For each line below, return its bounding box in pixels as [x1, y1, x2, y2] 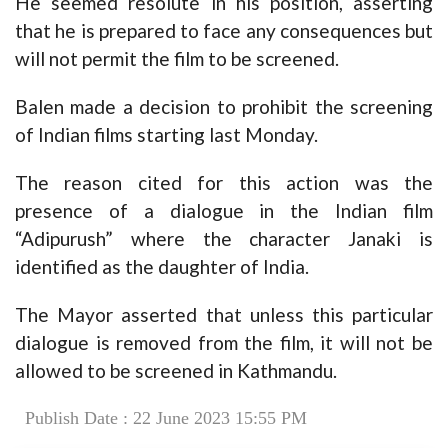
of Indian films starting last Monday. [15, 123, 318, 147]
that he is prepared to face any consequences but [15, 19, 433, 43]
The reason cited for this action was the [15, 171, 433, 195]
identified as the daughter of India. [15, 255, 309, 279]
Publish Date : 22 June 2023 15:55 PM [25, 408, 307, 429]
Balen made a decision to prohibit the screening [15, 95, 433, 119]
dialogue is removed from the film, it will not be [15, 331, 433, 355]
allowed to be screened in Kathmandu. [15, 359, 337, 383]
